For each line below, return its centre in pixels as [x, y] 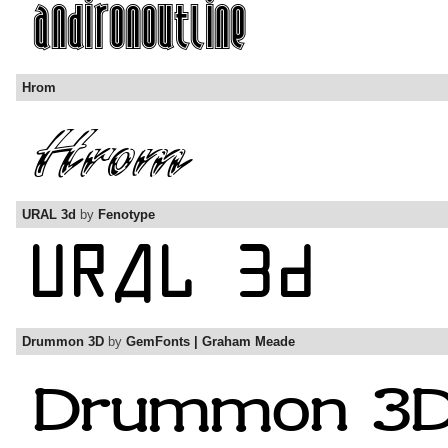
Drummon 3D [63, 342]
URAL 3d [49, 215]
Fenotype [126, 215]
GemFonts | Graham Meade [210, 342]
